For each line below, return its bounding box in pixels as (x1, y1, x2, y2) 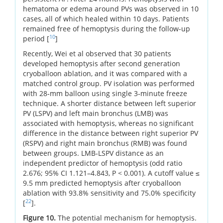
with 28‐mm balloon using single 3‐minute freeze (23, 88, 187, 98)
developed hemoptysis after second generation (23, 58, 180, 68)
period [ (23, 33, 49, 43)
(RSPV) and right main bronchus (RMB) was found (23, 138, 187, 148)
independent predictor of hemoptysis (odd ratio (23, 158, 182, 168)
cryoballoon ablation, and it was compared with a (23, 68, 187, 78)
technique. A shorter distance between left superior (23, 98, 196, 108)
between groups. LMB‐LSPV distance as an (23, 148, 164, 158)
